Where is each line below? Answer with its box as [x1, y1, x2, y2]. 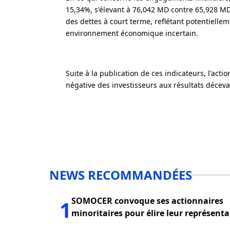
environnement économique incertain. [66, 28, 198, 38]
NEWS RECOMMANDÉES [49, 166, 192, 183]
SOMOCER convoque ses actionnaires [71, 195, 223, 206]
